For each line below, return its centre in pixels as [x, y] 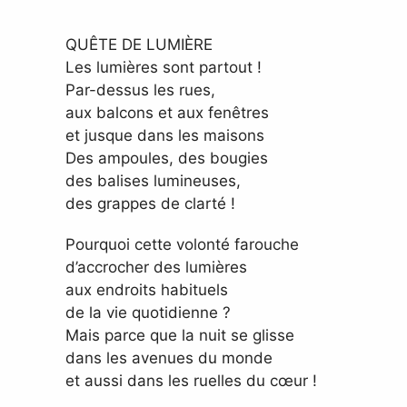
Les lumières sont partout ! [164, 68]
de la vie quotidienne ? [148, 313]
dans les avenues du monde [169, 358]
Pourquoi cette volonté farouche [182, 245]
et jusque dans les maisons [165, 136]
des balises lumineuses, [153, 181]
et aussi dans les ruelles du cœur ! [191, 381]
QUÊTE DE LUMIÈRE [139, 45]
